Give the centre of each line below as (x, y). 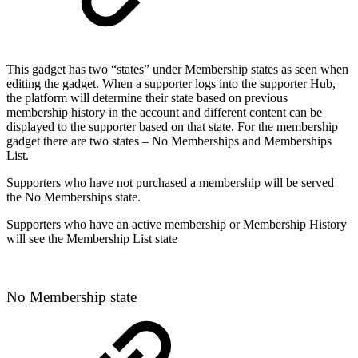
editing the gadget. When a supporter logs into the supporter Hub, (171, 84)
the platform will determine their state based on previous (147, 98)
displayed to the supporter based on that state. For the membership (172, 127)
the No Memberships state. (74, 197)
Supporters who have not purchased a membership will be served (170, 183)
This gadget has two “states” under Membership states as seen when (177, 70)
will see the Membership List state (92, 239)
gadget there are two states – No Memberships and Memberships (169, 141)
